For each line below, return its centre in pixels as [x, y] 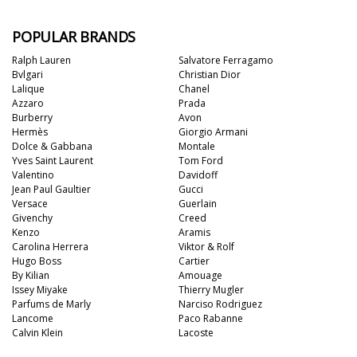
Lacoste [196, 333]
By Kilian [31, 275]
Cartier [194, 261]
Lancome [33, 318]
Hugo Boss [37, 261]
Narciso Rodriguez [220, 304]
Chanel [194, 89]
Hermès [30, 132]
